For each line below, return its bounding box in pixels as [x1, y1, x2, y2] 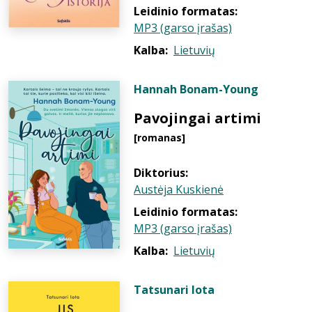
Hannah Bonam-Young [134, 81, 258, 97]
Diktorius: [134, 165, 188, 180]
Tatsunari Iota [134, 282, 214, 297]
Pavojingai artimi [134, 109, 261, 127]
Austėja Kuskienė [134, 182, 224, 197]
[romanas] [134, 131, 185, 144]
